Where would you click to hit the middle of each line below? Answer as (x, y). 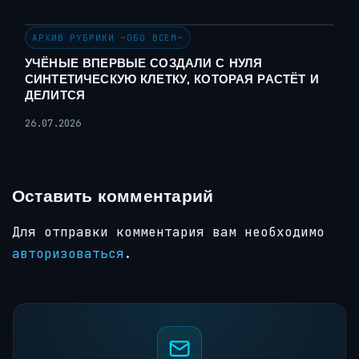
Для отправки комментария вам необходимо (168, 232)
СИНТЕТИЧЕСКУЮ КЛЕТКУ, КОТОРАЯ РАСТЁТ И (172, 79)
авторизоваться (68, 254)
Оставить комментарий (113, 196)
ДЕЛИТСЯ (55, 95)
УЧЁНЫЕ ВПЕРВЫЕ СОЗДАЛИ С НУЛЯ (144, 63)
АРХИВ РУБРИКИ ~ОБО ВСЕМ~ (108, 38)
